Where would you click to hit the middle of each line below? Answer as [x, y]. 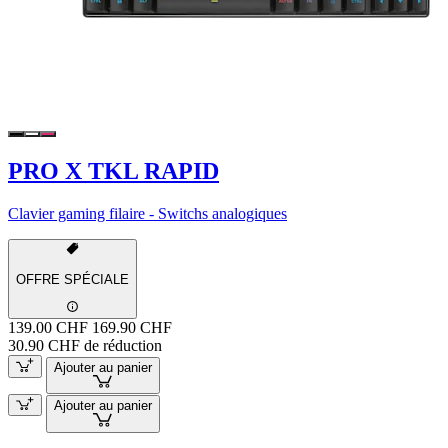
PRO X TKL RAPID [113, 171]
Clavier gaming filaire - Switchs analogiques [147, 214]
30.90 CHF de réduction [85, 346]
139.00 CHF [48, 328]
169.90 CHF [132, 328]
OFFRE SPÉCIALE [72, 279]
